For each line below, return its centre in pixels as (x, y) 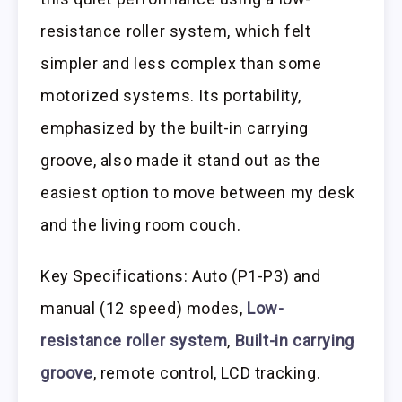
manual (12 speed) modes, (144, 308)
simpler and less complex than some (181, 64)
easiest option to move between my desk (198, 193)
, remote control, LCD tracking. (207, 372)
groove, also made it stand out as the (181, 161)
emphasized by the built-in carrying (175, 128)
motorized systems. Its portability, (171, 96)
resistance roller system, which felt (176, 31)
